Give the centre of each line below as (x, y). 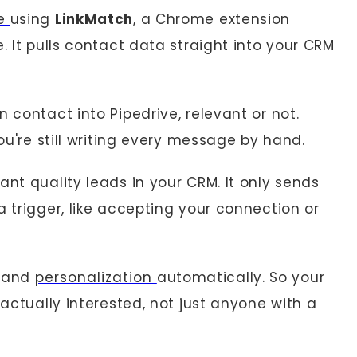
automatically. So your (241, 278)
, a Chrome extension (212, 20)
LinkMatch (94, 20)
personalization (96, 278)
